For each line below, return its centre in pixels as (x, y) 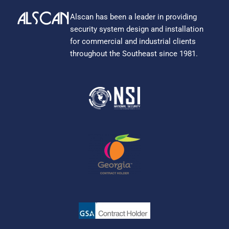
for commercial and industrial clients (133, 41)
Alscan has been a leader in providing (134, 17)
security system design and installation (137, 29)
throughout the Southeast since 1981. (134, 53)
